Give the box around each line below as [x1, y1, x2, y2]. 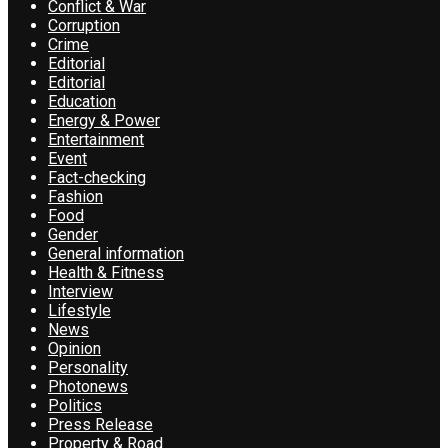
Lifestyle [48, 300, 111, 320]
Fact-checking [48, 167, 146, 187]
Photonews [48, 376, 128, 396]
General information [48, 243, 184, 263]
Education [48, 91, 116, 111]
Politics [48, 395, 102, 415]
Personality [48, 357, 128, 377]
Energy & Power [48, 110, 160, 130]
